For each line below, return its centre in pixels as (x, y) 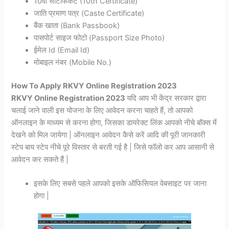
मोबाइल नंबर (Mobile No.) (73, 63)
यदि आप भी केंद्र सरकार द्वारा (167, 98)
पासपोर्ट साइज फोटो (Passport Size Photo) (99, 38)
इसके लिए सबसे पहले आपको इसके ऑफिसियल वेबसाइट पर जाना (120, 184)
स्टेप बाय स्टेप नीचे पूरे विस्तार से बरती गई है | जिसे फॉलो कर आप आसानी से (113, 147)
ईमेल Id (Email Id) (62, 50)
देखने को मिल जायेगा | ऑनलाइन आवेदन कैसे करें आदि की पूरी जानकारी (108, 135)
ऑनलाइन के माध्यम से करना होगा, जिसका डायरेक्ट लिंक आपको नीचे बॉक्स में (114, 122)
